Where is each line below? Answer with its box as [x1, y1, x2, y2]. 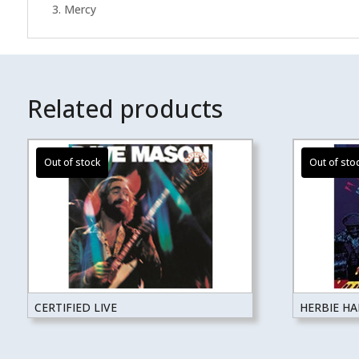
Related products [26, 92, 223, 126]
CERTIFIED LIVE [34, 299, 117, 315]
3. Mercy [51, 2, 96, 18]
